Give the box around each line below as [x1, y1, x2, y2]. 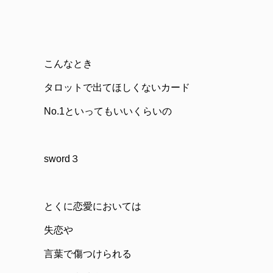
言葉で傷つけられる [44, 249, 132, 259]
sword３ [44, 154, 80, 164]
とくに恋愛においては [44, 201, 141, 211]
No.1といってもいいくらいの [44, 106, 172, 116]
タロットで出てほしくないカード [44, 82, 190, 93]
